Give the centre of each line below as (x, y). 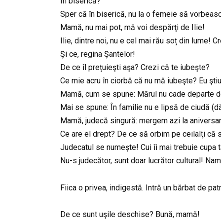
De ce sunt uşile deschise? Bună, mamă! (130, 214)
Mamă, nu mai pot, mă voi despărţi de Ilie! (132, 28)
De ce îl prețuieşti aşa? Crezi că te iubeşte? (135, 68)
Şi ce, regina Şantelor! (98, 54)
